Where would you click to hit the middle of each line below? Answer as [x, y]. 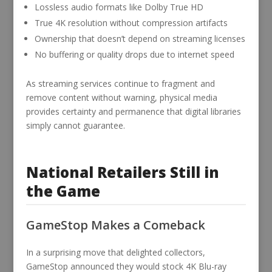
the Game [63, 191]
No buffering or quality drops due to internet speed [134, 54]
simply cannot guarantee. [75, 125]
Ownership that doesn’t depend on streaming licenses [140, 38]
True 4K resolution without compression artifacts [131, 22]
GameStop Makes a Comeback [115, 225]
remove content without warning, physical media [121, 97]
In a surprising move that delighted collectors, [115, 252]
